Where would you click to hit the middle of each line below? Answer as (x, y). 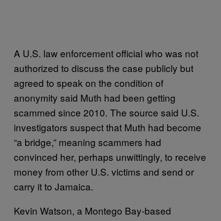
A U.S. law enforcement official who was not (106, 53)
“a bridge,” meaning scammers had (88, 142)
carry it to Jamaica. (54, 186)
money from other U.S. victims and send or (104, 171)
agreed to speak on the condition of (89, 82)
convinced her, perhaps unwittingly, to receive (110, 156)
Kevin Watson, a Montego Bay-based (92, 210)
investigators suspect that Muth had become (108, 127)
